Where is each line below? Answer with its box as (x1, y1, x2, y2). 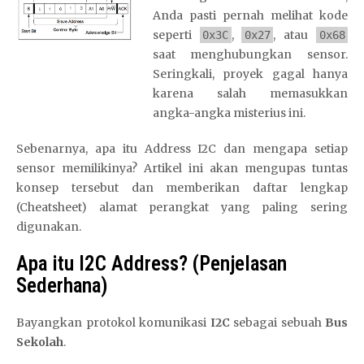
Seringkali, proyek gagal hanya (152, 67, 348, 81)
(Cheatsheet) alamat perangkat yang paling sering (16, 200, 348, 214)
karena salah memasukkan (152, 86, 348, 101)
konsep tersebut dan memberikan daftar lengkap (16, 180, 348, 195)
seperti (152, 28, 200, 42)
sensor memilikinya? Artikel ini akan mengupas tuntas (16, 161, 348, 175)
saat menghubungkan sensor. (152, 47, 348, 62)
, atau (273, 28, 317, 42)
